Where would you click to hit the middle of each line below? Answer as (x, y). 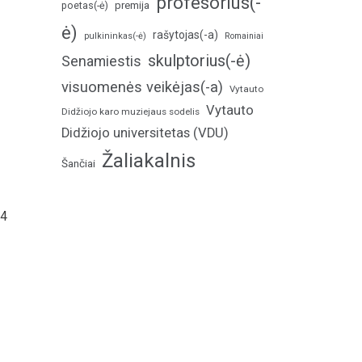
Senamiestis (101, 61)
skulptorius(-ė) (199, 61)
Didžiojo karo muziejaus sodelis (130, 112)
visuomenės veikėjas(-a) (142, 87)
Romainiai (244, 36)
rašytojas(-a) (185, 35)
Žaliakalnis (149, 161)
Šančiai (78, 163)
